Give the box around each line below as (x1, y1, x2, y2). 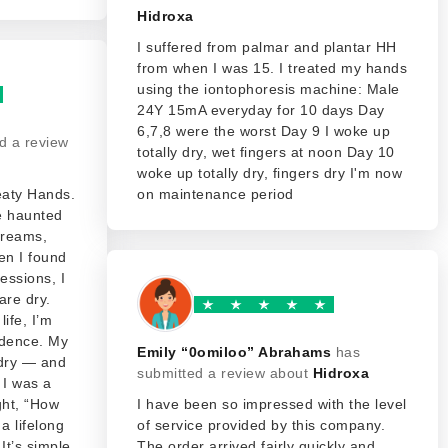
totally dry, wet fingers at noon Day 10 (137, 144, 395, 160)
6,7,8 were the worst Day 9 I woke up (137, 123, 390, 139)
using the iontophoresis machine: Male (137, 81, 400, 97)
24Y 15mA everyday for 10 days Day (137, 102, 385, 118)
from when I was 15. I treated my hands (137, 60, 407, 76)
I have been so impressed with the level (137, 396, 407, 412)
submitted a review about (137, 365, 313, 381)
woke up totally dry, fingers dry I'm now (137, 165, 402, 181)
